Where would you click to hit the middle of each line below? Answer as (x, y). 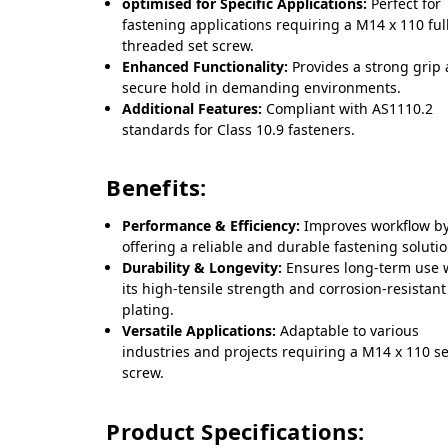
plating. (148, 310)
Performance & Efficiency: (211, 226)
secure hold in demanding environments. (262, 87)
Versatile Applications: (199, 331)
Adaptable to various (348, 331)
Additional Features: (192, 108)
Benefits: (156, 187)
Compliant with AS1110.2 (348, 108)
